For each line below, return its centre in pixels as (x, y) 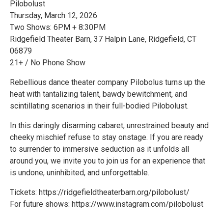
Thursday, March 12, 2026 (54, 15)
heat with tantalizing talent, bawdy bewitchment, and (98, 94)
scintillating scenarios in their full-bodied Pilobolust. (99, 106)
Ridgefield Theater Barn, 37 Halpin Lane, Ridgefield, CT (103, 39)
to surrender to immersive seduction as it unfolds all (99, 149)
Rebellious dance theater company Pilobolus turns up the (108, 82)
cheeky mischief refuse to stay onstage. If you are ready (107, 137)
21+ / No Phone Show (48, 62)
